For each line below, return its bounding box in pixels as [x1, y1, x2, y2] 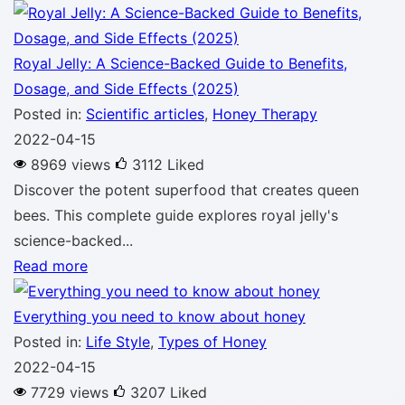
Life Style [86, 333, 150, 351]
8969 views [31, 155, 110, 174]
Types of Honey [158, 333, 267, 351]
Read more [14, 257, 88, 275]
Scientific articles [86, 105, 204, 123]
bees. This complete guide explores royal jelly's [14, 206, 338, 224]
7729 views [31, 383, 108, 401]
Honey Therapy [212, 105, 317, 123]
